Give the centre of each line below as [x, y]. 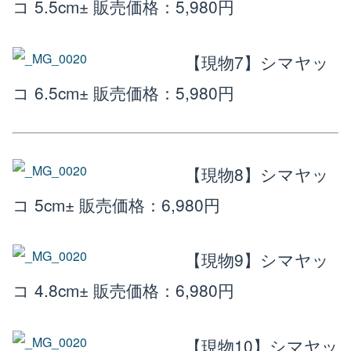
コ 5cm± [43, 204]
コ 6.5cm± [51, 92]
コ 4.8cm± [51, 290]
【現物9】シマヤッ [257, 260]
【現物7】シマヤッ [257, 62]
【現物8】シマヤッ [257, 174]
